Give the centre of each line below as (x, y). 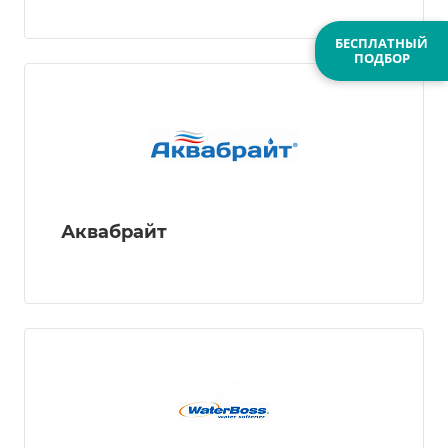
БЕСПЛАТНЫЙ (381, 42)
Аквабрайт (114, 232)
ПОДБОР (381, 57)
